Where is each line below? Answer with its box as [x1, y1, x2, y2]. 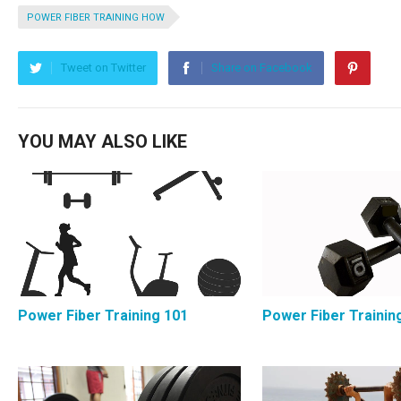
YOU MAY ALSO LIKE [18, 131, 187, 153]
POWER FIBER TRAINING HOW [27, 12, 165, 24]
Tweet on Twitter [61, 61, 146, 75]
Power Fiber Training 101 [18, 306, 188, 324]
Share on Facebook [211, 61, 312, 75]
